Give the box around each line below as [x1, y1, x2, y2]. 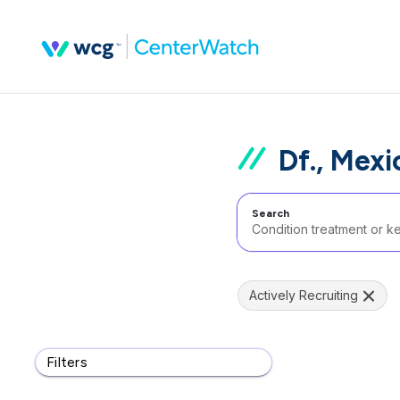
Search [252, 207, 289, 220]
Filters [46, 354, 87, 371]
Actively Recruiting [249, 287, 358, 303]
